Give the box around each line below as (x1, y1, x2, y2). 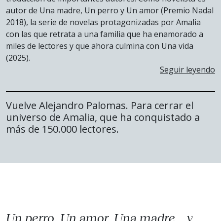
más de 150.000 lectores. (6, 122, 119, 136)
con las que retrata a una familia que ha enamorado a (6, 28, 203, 39)
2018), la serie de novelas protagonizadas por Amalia (6, 16, 201, 28)
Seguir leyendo (160, 64, 215, 75)
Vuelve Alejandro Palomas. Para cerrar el (6, 98, 193, 112)
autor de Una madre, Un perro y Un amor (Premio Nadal (6, 4, 214, 16)
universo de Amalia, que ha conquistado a (6, 110, 200, 124)
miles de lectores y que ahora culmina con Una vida (6, 40, 193, 51)
